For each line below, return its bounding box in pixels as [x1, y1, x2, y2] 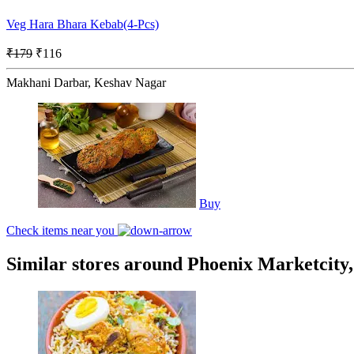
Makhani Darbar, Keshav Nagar [6, 75, 166, 89]
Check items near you [6, 223, 118, 237]
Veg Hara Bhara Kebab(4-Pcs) [6, 17, 159, 31]
